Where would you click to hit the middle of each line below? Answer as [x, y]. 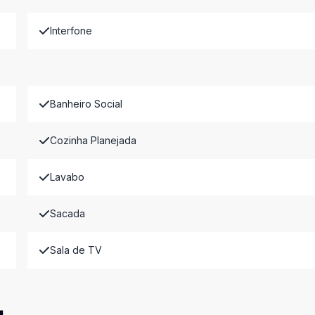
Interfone [71, 31]
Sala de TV [76, 250]
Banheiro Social [86, 104]
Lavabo [67, 177]
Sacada [67, 213]
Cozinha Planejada [93, 140]
